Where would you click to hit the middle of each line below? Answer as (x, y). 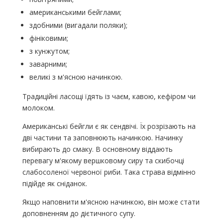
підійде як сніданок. (55, 184)
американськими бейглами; (75, 12)
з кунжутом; (49, 51)
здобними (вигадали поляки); (78, 25)
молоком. (38, 108)
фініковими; (49, 38)
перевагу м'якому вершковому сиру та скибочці (103, 161)
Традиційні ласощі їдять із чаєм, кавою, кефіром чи (109, 97)
